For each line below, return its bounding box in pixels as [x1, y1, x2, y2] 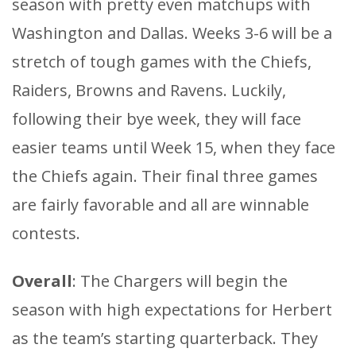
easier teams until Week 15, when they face [12, 136, 335, 158]
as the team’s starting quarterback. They [12, 327, 318, 349]
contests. [12, 222, 80, 244]
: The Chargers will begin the [72, 269, 288, 292]
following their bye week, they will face [12, 107, 301, 130]
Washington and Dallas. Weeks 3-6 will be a [12, 21, 332, 44]
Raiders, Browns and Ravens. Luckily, [12, 79, 286, 101]
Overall [12, 269, 72, 292]
